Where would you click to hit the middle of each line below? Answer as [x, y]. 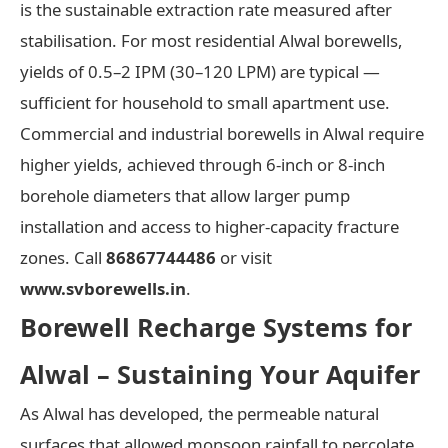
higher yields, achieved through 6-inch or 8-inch [202, 164]
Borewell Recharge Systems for [216, 326]
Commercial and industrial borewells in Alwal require [222, 133]
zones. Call [63, 257]
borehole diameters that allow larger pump [185, 195]
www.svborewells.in [103, 288]
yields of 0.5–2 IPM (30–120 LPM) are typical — [200, 71]
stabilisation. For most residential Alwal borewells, [211, 40]
